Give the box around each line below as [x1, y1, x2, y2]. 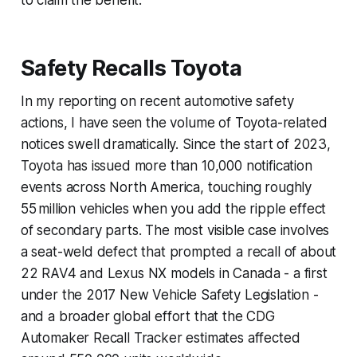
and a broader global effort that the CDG [20, 308, 275, 324]
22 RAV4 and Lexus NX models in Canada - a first [20, 265, 328, 281]
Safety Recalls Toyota [20, 54, 242, 81]
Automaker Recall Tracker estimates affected [20, 329, 300, 346]
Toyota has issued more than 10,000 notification [20, 157, 312, 174]
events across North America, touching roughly [20, 178, 312, 195]
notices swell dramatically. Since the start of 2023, [20, 135, 331, 152]
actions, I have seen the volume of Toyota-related [20, 114, 328, 131]
